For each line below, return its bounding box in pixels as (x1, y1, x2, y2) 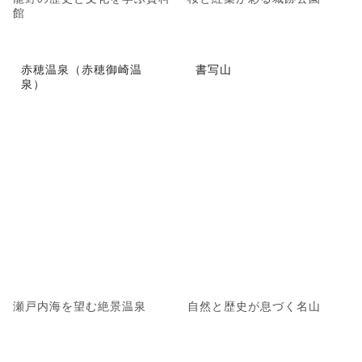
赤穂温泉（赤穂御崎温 (21, 61, 142, 78)
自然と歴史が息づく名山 (187, 297, 321, 314)
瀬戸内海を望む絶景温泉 (13, 297, 146, 314)
